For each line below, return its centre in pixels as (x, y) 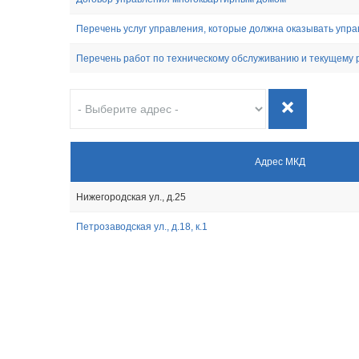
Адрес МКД (280, 162)
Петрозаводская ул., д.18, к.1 (142, 227)
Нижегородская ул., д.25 (131, 197)
